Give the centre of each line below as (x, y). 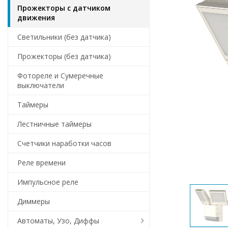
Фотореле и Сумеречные (60, 76)
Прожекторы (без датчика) (64, 56)
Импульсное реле (48, 182)
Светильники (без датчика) (64, 37)
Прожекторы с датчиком (64, 8)
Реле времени (41, 163)
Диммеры (34, 201)
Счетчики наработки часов (64, 143)
